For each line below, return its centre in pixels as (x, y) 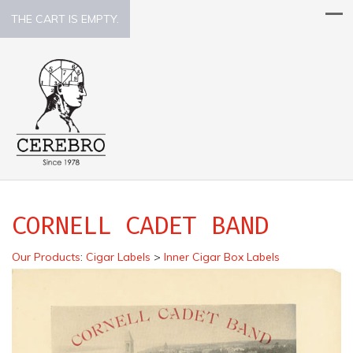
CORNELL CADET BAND (140, 225)
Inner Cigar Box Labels (222, 256)
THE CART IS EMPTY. (65, 19)
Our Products (46, 256)
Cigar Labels (118, 256)
